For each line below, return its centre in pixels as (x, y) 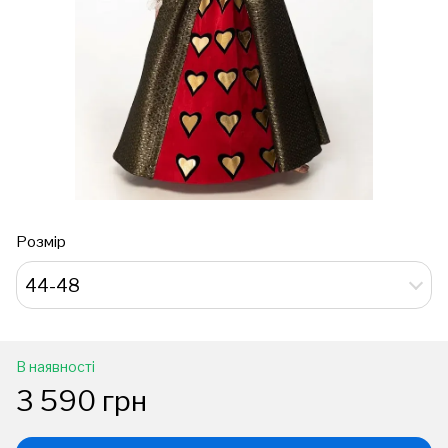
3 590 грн (81, 401)
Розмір (41, 242)
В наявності (55, 366)
